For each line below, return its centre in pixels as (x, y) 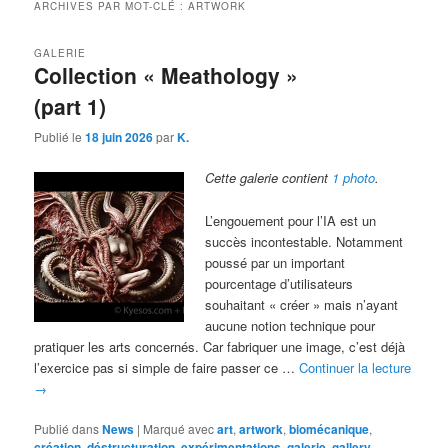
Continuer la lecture (355, 367)
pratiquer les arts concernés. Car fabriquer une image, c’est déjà (220, 346)
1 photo (354, 178)
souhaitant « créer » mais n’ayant (302, 304)
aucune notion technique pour (290, 325)
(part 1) (70, 105)
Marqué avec (179, 428)
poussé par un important (275, 262)
